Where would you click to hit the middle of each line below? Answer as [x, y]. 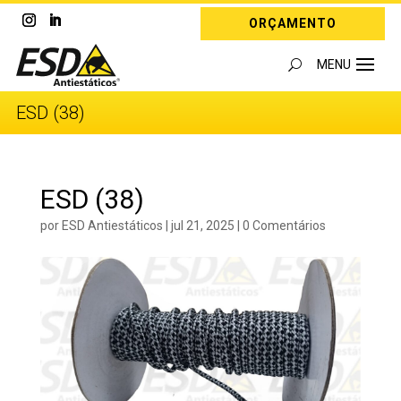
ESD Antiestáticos [112, 225]
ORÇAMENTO [293, 23]
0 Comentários [284, 225]
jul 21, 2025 [202, 225]
